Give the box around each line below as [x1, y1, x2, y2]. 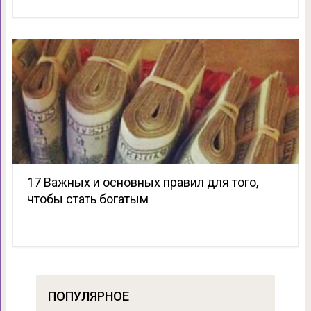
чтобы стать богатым [26, 192, 149, 207]
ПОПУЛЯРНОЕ [47, 289, 129, 304]
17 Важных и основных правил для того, [26, 175, 258, 190]
